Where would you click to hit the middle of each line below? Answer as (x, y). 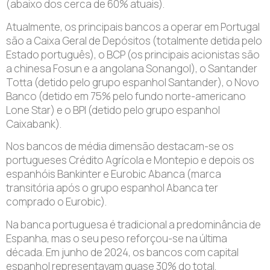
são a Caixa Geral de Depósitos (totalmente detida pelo (134, 40)
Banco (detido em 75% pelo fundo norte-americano (126, 96)
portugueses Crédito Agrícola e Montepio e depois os (130, 160)
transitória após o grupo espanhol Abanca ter (112, 188)
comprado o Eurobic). (56, 202)
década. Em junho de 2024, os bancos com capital (122, 252)
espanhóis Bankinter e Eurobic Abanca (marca (114, 174)
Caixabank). (34, 124)
